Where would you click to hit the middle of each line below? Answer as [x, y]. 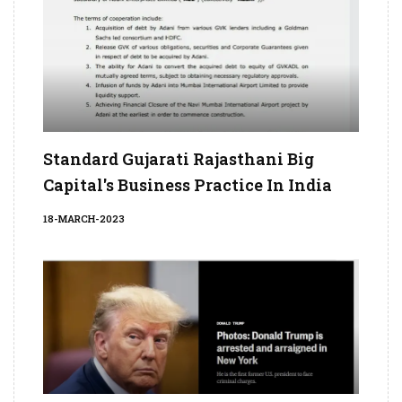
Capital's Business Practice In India [188, 185]
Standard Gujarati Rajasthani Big [179, 159]
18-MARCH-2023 [84, 219]
